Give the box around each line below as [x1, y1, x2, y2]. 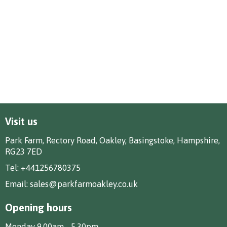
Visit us [5, 115, 37, 127]
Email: [5, 178, 30, 189]
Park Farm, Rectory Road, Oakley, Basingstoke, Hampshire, [5, 135, 220, 145]
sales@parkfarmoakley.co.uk [30, 178, 138, 189]
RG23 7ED [5, 146, 42, 157]
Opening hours [5, 201, 72, 213]
